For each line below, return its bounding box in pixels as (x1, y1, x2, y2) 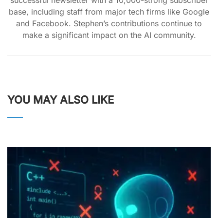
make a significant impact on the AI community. (22, 30, 196, 40)
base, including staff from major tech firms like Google (9, 7, 209, 17)
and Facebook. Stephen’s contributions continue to (16, 18, 202, 28)
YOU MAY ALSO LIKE (7, 93, 114, 106)
